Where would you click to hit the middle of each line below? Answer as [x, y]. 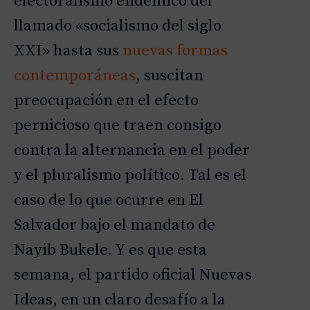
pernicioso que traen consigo [118, 126]
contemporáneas [75, 76]
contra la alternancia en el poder [132, 151]
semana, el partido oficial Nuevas [133, 275]
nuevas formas [175, 51]
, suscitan [170, 76]
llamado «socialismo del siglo [118, 26]
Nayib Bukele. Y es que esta [110, 250]
